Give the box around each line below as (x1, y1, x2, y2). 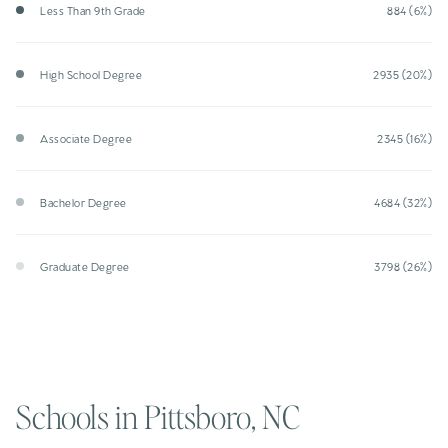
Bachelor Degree (40, 194, 127, 209)
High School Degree (40, 66, 142, 81)
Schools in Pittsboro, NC (16, 395, 300, 437)
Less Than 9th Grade (40, 2, 146, 17)
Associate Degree (40, 130, 132, 145)
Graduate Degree (40, 258, 130, 273)
